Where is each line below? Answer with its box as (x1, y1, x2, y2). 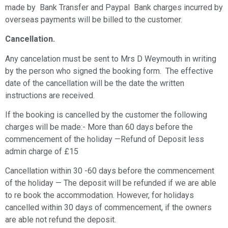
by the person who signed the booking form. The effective (5, 66, 213, 76)
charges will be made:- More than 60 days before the (5, 122, 193, 132)
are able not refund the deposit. (5, 215, 116, 225)
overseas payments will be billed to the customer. (5, 14, 182, 24)
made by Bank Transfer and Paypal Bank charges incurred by (5, 2, 223, 12)
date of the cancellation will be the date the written (5, 78, 184, 88)
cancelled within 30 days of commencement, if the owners (5, 203, 212, 213)
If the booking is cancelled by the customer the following (5, 109, 207, 120)
